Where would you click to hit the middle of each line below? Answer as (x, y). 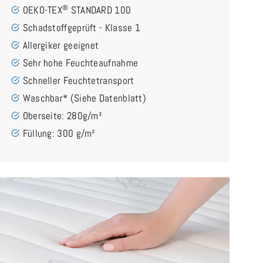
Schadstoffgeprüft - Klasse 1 (82, 27)
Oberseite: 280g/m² (63, 115)
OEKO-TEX (43, 10)
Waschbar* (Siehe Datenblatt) (85, 98)
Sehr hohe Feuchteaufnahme (80, 63)
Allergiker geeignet (61, 45)
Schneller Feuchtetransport (78, 80)
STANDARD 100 (100, 10)
